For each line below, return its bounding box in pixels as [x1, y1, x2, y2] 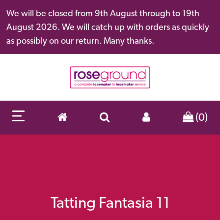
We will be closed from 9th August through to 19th [6, 8, 199, 18]
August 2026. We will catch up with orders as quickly [6, 22, 209, 32]
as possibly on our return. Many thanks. [6, 35, 154, 46]
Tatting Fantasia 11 [50, 192, 170, 212]
